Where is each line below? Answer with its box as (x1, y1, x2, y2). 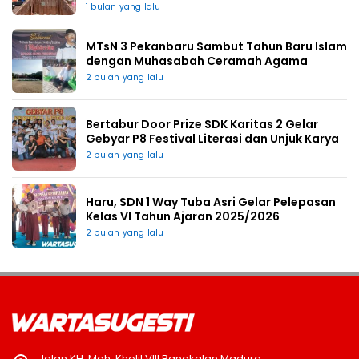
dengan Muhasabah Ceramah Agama (86, 53, 308, 69)
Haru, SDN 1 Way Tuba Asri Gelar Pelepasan (86, 194, 336, 210)
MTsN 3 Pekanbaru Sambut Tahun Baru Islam (86, 38, 347, 54)
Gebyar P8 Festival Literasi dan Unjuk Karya (86, 131, 339, 147)
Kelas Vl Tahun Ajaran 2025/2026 (86, 208, 280, 224)
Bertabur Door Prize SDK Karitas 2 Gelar (86, 116, 318, 132)
